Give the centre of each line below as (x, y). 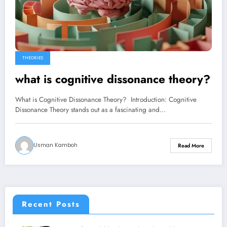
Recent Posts (51, 204)
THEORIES (33, 58)
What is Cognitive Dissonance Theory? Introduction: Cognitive (106, 100)
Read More (191, 145)
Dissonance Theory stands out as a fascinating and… (90, 110)
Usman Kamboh (55, 145)
